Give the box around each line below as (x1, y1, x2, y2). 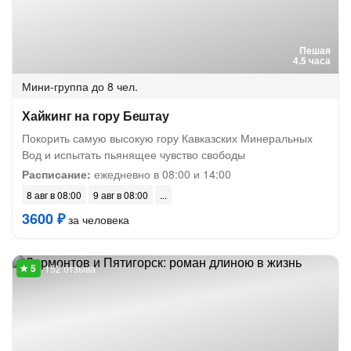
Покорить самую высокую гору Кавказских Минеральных (22, 130, 313, 146)
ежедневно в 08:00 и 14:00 (91, 166, 231, 182)
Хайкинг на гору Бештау (22, 107, 169, 125)
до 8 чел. (92, 78, 138, 94)
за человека (65, 212, 129, 227)
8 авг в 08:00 (27, 188, 81, 201)
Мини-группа (22, 78, 89, 94)
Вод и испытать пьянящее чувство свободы (22, 147, 245, 162)
